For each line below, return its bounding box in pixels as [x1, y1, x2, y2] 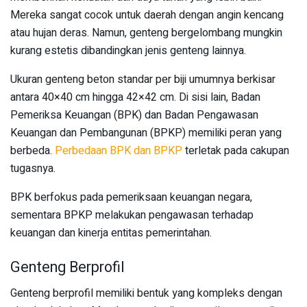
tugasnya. [10, 160, 56, 177]
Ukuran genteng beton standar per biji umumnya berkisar [10, 71, 275, 88]
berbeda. [10, 143, 55, 159]
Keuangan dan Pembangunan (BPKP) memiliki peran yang [10, 125, 282, 141]
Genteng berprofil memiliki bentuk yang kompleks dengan [10, 285, 282, 302]
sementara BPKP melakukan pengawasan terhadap [10, 207, 254, 223]
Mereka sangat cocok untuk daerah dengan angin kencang [10, 7, 284, 23]
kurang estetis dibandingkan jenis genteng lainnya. [10, 42, 246, 59]
